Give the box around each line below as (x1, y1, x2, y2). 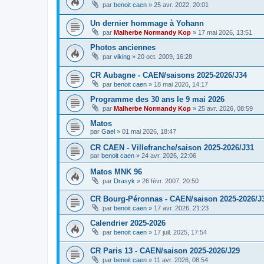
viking (114, 53, 130, 61)
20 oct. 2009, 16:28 (137, 53, 192, 61)
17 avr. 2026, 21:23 (154, 204, 209, 212)
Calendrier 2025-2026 (90, 219, 166, 228)
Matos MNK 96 (90, 167, 142, 176)
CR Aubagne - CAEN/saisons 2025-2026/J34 (90, 70, 247, 80)
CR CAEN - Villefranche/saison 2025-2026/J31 (90, 143, 254, 152)
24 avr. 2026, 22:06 (141, 151, 196, 159)
